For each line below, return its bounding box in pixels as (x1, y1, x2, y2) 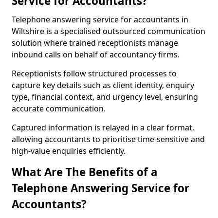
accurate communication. (12, 103, 106, 114)
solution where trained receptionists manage (12, 37, 178, 48)
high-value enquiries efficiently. (12, 145, 126, 156)
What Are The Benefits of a (12, 164, 158, 180)
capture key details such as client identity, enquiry (12, 80, 194, 91)
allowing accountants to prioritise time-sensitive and (12, 134, 205, 145)
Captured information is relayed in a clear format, (12, 122, 194, 133)
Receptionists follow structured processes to (12, 68, 177, 79)
